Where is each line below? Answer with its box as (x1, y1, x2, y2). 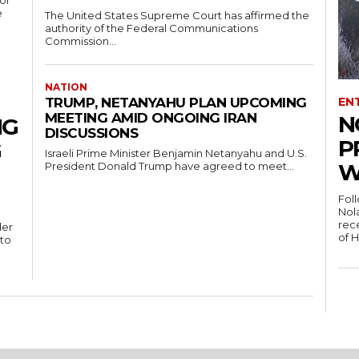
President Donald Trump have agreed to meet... (44, 159, 294, 173)
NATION (44, 81, 87, 94)
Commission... (44, 34, 116, 48)
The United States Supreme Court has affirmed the (44, 9, 309, 22)
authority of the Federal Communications (44, 22, 258, 35)
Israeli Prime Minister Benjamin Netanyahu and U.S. (44, 147, 307, 160)
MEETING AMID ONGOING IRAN (44, 110, 256, 127)
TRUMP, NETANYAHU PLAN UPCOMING (44, 95, 307, 111)
